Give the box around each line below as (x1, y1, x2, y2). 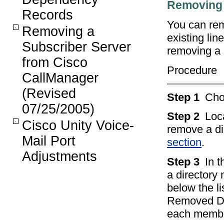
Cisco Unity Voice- (22, 118, 134, 133)
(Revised (22, 86, 76, 101)
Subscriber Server (22, 39, 131, 54)
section (167, 136, 201, 149)
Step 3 (167, 155, 202, 168)
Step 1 (167, 90, 202, 103)
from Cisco (22, 55, 87, 70)
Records (22, 7, 73, 22)
